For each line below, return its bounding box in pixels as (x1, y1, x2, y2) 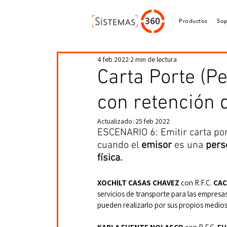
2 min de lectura (130, 54, 177, 64)
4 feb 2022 (97, 54, 129, 64)
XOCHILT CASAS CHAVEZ (97, 178, 181, 187)
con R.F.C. (181, 178, 213, 187)
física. (97, 152, 122, 164)
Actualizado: (97, 117, 135, 126)
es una (174, 139, 206, 152)
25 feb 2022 (135, 117, 170, 126)
